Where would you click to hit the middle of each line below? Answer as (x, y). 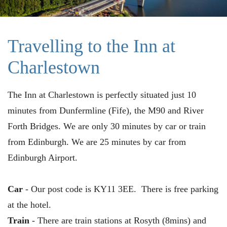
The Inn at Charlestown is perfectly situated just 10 (102, 94)
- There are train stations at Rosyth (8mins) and (118, 220)
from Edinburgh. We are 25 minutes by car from (97, 142)
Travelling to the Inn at (91, 46)
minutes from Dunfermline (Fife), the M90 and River (106, 110)
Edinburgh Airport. (43, 157)
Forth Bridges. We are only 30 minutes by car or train (107, 126)
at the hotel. (29, 204)
